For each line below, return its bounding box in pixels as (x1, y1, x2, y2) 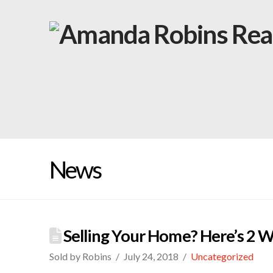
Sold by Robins (49, 250, 112, 263)
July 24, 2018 (124, 250, 179, 263)
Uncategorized (191, 250, 254, 263)
